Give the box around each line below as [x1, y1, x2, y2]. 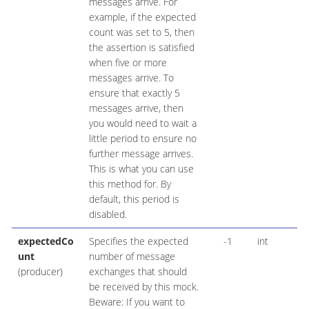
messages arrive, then [88, 101, 183, 115]
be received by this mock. [88, 280, 199, 294]
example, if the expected [88, 10, 196, 24]
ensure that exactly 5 [88, 86, 180, 100]
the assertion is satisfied [88, 41, 195, 54]
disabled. [88, 208, 127, 221]
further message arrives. [88, 147, 193, 161]
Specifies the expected [88, 235, 188, 248]
